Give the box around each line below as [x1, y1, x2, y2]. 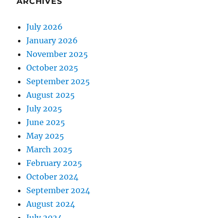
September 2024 [26, 185, 91, 196]
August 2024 [26, 199, 75, 209]
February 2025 [26, 158, 83, 168]
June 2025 [26, 117, 66, 127]
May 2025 [26, 131, 65, 141]
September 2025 [26, 76, 91, 87]
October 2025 [26, 63, 79, 73]
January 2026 [26, 36, 78, 46]
